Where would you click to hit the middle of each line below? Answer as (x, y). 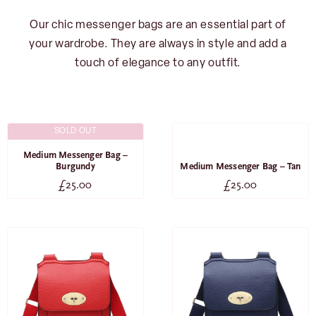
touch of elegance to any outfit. (158, 63)
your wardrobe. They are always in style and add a (158, 44)
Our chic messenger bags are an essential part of (158, 25)
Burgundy (75, 166)
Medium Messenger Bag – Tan (241, 166)
